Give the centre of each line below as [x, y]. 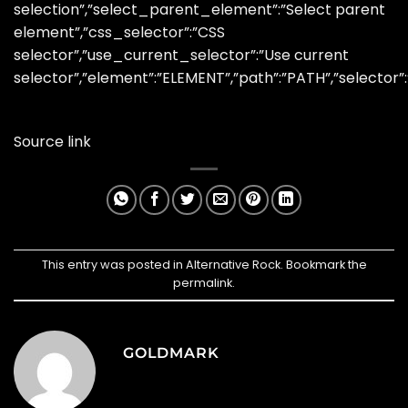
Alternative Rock [233, 264]
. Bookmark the [323, 264]
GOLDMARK [171, 352]
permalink [203, 282]
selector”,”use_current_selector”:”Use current [181, 55]
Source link [52, 142]
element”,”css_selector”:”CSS [119, 32]
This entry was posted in [113, 264]
